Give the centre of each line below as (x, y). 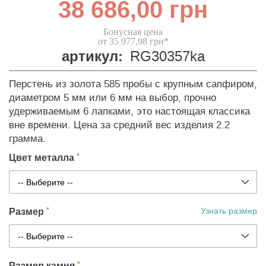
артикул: (92, 57)
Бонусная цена (133, 32)
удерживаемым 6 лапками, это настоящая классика (129, 112)
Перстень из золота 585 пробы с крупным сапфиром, (133, 84)
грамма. (27, 139)
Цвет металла (42, 158)
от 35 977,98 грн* (133, 42)
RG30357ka (167, 57)
